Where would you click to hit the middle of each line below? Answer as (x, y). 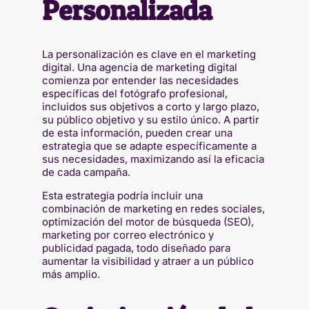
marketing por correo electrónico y (128, 235)
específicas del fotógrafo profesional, (134, 94)
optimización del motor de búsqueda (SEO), (148, 222)
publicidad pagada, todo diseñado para (136, 248)
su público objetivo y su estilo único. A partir (150, 120)
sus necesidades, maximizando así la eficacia (153, 159)
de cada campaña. (86, 172)
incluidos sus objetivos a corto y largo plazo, (150, 107)
